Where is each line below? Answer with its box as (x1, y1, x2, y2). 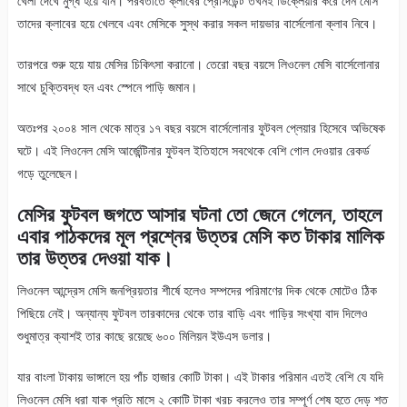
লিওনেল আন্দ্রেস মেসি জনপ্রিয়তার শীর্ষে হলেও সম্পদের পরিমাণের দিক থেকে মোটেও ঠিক (16, 282, 377, 300)
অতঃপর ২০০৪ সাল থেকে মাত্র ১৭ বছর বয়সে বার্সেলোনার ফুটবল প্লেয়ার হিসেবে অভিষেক (16, 119, 385, 137)
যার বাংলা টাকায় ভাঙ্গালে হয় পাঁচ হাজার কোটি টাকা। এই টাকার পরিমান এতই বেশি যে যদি (16, 368, 383, 386)
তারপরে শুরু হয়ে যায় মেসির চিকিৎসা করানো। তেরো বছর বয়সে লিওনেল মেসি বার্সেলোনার (16, 55, 380, 74)
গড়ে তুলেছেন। (16, 164, 79, 183)
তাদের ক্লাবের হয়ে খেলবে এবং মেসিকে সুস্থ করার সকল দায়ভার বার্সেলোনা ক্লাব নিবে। (16, 15, 377, 33)
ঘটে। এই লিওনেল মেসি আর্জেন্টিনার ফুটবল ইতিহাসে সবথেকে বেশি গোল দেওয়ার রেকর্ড (16, 142, 370, 160)
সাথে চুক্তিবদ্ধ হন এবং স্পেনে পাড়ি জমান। (16, 78, 197, 96)
